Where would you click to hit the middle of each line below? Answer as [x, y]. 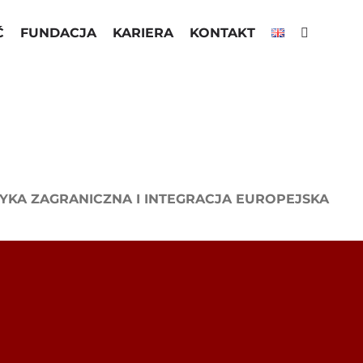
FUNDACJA [58, 32]
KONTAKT [222, 32]
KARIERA [143, 32]
